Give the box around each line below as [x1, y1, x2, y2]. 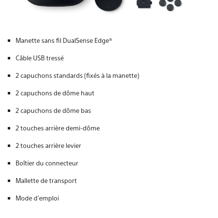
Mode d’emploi [16, 193, 59, 202]
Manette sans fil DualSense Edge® [16, 36, 112, 44]
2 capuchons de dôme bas [16, 106, 91, 114]
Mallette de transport [16, 176, 77, 184]
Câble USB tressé [16, 53, 64, 62]
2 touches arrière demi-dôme [16, 123, 100, 132]
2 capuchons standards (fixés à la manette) [16, 71, 139, 79]
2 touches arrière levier [16, 141, 83, 149]
